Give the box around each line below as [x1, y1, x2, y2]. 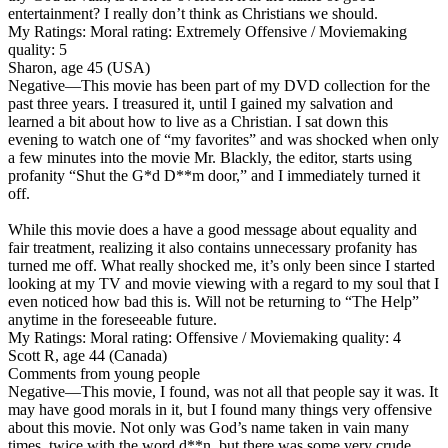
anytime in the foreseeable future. [8, 310, 217, 328]
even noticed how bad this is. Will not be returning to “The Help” [8, 292, 419, 310]
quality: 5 [8, 40, 67, 58]
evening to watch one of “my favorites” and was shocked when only [8, 130, 439, 148]
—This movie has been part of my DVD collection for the [65, 76, 430, 94]
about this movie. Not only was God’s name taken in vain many [8, 418, 409, 436]
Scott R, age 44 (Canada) [8, 346, 167, 364]
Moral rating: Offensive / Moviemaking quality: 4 [86, 328, 401, 346]
